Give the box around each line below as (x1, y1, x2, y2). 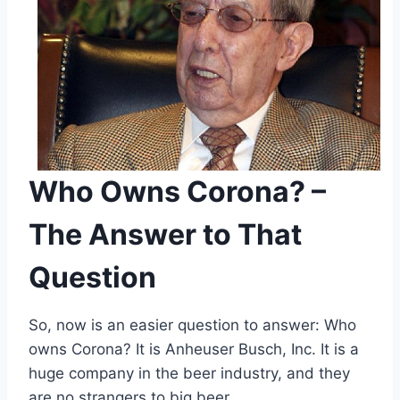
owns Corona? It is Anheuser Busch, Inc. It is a (29, 339, 359, 358)
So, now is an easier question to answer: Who (29, 315, 356, 334)
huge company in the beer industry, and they (29, 363, 350, 382)
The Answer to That (29, 216, 302, 252)
